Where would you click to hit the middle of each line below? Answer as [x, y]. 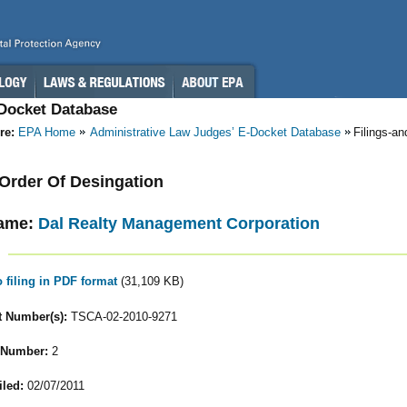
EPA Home [47, 132]
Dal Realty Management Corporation [179, 223]
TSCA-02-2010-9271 [122, 316]
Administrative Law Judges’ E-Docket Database [215, 132]
